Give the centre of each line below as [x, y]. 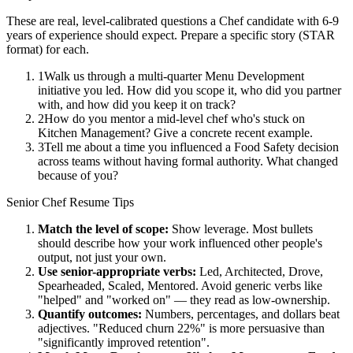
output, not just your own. [102, 258]
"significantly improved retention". [124, 343]
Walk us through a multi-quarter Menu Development [174, 76]
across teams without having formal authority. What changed [188, 162]
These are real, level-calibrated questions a [113, 21]
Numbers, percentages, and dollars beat [241, 314]
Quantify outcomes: [90, 314]
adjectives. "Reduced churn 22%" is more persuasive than [181, 329]
